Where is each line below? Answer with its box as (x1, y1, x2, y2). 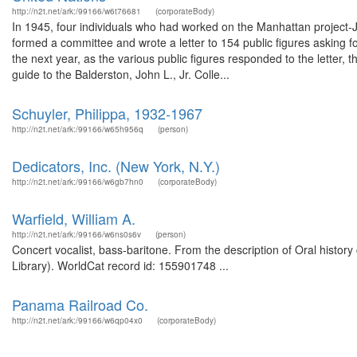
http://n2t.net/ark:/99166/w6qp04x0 (12, 315, 143, 326)
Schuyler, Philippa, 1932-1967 (12, 103, 202, 124)
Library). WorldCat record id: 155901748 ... (12, 257, 229, 273)
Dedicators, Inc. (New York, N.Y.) (12, 155, 220, 176)
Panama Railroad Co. (12, 294, 148, 315)
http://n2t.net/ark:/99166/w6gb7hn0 (12, 176, 143, 187)
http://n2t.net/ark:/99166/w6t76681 (12, 6, 141, 17)
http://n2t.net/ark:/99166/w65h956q (12, 124, 143, 135)
